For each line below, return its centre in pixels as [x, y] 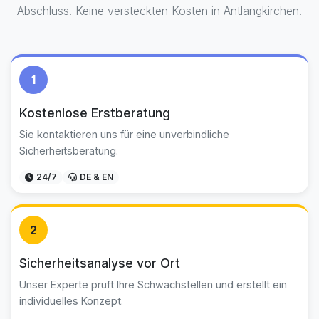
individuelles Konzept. [71, 301]
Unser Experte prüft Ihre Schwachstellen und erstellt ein [153, 284]
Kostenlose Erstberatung [95, 113]
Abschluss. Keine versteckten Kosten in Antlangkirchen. [159, 11]
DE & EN [96, 177]
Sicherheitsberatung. [69, 151]
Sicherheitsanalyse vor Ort [100, 263]
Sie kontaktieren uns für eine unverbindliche [124, 134]
